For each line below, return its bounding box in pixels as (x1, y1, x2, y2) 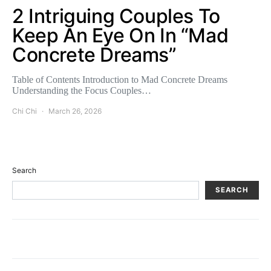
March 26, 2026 (48, 106, 102, 116)
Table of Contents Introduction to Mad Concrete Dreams (12, 74, 227, 85)
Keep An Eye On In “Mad (12, 23, 229, 47)
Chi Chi (12, 106, 37, 116)
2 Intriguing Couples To (12, 4, 220, 28)
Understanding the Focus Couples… (12, 85, 151, 96)
